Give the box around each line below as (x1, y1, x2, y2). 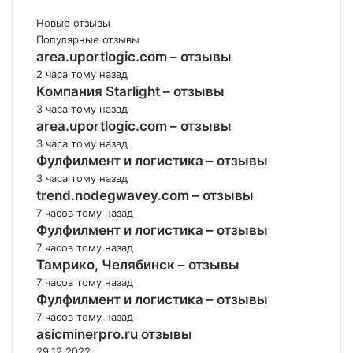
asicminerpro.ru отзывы (36, 326, 192, 342)
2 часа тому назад (36, 68, 128, 80)
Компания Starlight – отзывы (36, 84, 225, 99)
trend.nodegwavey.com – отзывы (36, 188, 254, 203)
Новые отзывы (36, 17, 110, 29)
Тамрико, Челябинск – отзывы (36, 257, 240, 273)
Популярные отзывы (36, 33, 139, 46)
